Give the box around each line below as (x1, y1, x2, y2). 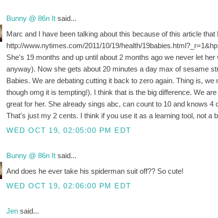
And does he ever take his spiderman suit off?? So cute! (6, 166, 184, 175)
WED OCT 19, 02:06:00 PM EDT (6, 182, 131, 190)
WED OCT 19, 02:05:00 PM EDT (6, 126, 131, 135)
